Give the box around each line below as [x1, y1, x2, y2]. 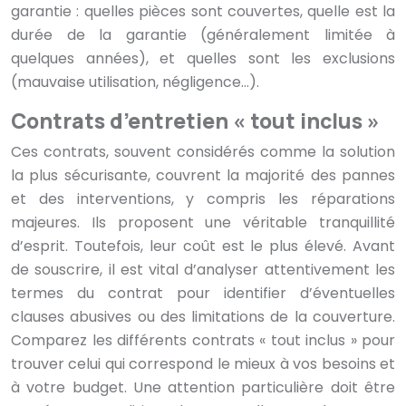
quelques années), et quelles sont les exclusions [11, 48, 395, 70]
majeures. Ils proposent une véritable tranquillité [11, 212, 395, 234]
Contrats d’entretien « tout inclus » [11, 106, 380, 136]
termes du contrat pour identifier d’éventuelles [11, 283, 395, 304]
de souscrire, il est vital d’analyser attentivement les [11, 259, 395, 281]
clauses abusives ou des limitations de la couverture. [11, 306, 395, 328]
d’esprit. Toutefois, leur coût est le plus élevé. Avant [11, 236, 395, 257]
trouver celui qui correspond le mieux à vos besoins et [11, 353, 395, 375]
